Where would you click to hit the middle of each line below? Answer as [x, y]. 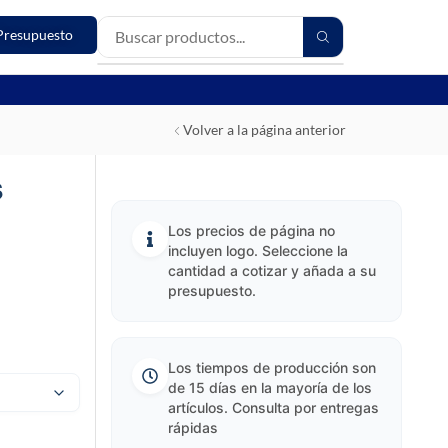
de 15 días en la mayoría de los [269, 387]
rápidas [192, 427]
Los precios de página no [251, 230]
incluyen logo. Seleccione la [257, 250]
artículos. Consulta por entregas [273, 407]
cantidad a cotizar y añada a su [271, 270]
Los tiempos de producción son [271, 367]
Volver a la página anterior [264, 129]
